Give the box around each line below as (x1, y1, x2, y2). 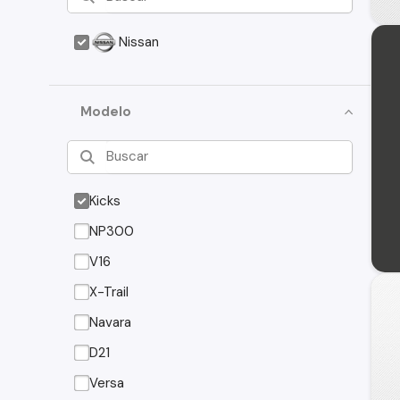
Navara (89, 312, 132, 331)
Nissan (119, 33, 160, 51)
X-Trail (89, 282, 130, 301)
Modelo (80, 103, 132, 121)
